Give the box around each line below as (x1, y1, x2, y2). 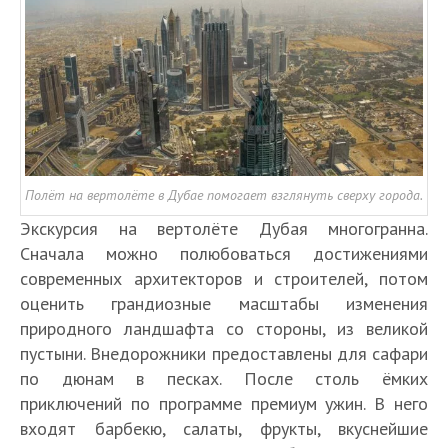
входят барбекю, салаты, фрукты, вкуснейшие (20, 417, 428, 441)
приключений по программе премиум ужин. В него (20, 392, 428, 416)
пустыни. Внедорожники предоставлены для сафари (20, 342, 428, 366)
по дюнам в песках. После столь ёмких (20, 367, 428, 391)
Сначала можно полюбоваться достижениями (20, 242, 428, 266)
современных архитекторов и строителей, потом (20, 267, 428, 291)
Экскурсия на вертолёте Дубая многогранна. (20, 217, 428, 241)
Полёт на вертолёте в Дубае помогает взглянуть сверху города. (25, 186, 423, 205)
